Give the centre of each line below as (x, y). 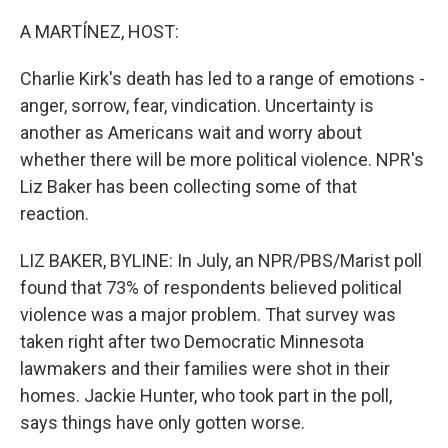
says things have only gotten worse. (162, 422)
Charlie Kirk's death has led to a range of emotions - (222, 78)
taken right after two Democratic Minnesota (192, 341)
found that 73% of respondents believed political (211, 287)
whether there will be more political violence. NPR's (222, 159)
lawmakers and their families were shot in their (205, 368)
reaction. (54, 213)
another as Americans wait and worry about (191, 132)
